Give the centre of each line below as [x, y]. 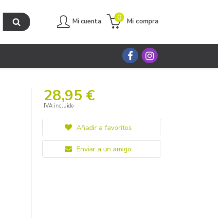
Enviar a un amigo [103, 149]
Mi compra [143, 21]
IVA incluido [59, 106]
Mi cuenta [87, 21]
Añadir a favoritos [103, 128]
